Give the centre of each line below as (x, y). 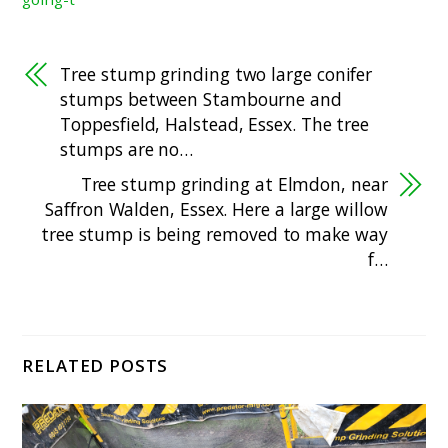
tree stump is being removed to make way (214, 233)
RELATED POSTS (95, 365)
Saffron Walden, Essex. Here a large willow (216, 208)
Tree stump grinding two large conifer (216, 73)
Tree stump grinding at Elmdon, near (234, 183)
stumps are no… (127, 148)
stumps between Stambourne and (201, 98)
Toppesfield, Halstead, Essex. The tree (215, 123)
